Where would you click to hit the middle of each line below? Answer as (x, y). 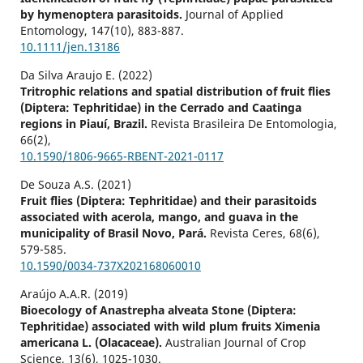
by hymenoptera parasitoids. (102, 15)
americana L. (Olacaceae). (92, 343)
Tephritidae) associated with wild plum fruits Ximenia (170, 327)
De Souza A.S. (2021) (75, 185)
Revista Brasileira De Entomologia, (243, 124)
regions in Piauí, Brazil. (85, 124)
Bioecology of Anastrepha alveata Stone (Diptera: (158, 310)
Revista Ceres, (249, 233)
